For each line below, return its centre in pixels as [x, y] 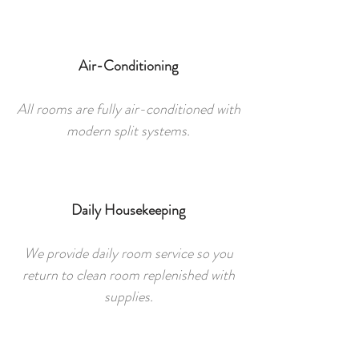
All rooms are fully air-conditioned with [128, 109]
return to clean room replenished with [128, 275]
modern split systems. [128, 131]
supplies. [128, 296]
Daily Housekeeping [128, 210]
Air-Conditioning [128, 66]
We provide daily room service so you [128, 253]
